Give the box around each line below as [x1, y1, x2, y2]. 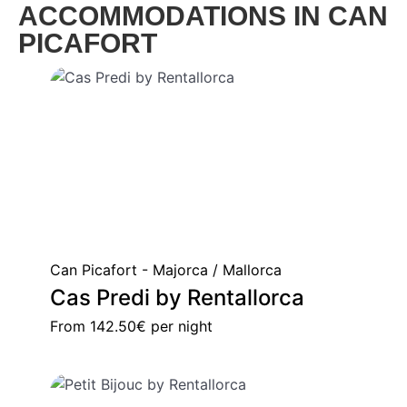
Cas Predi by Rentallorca [50, 284, 304, 312]
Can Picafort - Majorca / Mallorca [50, 261, 282, 280]
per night [146, 317, 213, 336]
